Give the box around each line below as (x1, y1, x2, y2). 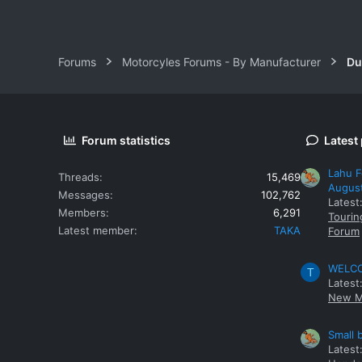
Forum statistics (82, 133, 171, 147)
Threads (58, 170, 99, 183)
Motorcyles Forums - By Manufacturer (122, 54, 321, 69)
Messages (58, 187, 110, 201)
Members (58, 205, 106, 219)
